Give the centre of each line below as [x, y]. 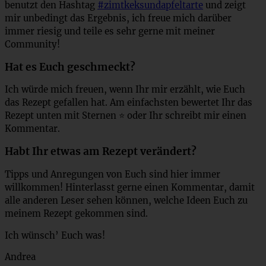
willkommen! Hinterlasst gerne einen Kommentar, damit [130, 187]
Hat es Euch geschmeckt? [70, 67]
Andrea [20, 257]
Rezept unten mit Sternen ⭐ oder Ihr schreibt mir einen [126, 116]
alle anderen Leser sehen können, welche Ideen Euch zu [126, 200]
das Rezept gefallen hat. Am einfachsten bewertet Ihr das [129, 103]
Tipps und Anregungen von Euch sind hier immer [113, 174]
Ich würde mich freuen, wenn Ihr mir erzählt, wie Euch [125, 90]
